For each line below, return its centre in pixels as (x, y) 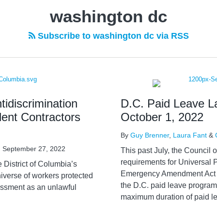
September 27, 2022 (34, 149)
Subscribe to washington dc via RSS (112, 36)
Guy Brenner (150, 135)
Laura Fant (190, 135)
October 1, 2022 (162, 117)
